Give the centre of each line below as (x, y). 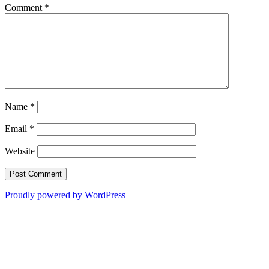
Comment (25, 8)
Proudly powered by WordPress (65, 195)
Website (20, 151)
